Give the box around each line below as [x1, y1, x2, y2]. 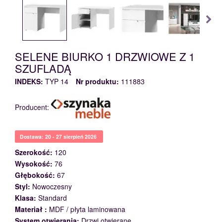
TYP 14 [45, 76, 68, 86]
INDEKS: [15, 76, 43, 86]
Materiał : [15, 204, 47, 214]
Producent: [15, 102, 51, 112]
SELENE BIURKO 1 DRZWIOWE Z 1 [15, 49, 195, 64]
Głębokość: [15, 170, 55, 180]
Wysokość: [15, 159, 53, 168]
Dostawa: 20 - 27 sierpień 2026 [20, 133, 98, 140]
